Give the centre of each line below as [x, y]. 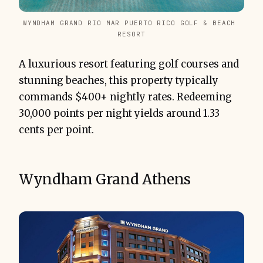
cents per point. [56, 130]
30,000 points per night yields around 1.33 [119, 114]
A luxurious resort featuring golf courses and [129, 65]
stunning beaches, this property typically [119, 81]
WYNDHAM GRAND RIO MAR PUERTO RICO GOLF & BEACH [129, 23]
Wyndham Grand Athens [105, 180]
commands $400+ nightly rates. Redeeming [125, 97]
